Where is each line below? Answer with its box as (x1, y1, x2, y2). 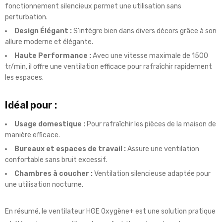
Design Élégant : (14, 27, 72, 36)
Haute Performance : (14, 52, 91, 60)
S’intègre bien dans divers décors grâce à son (72, 27, 217, 36)
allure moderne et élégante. (5, 38, 93, 47)
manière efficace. (5, 131, 60, 140)
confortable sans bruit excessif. (5, 156, 107, 165)
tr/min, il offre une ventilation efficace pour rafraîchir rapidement (5, 62, 212, 71)
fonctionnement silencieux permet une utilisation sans (5, 2, 181, 11)
